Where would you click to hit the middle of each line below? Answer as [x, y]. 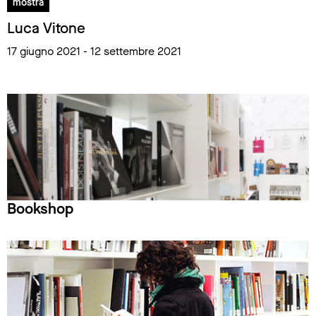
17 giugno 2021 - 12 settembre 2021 [94, 51]
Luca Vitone [46, 29]
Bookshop [40, 209]
